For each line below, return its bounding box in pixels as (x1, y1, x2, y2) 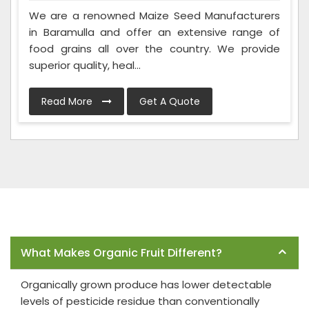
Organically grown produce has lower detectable (21, 277, 272, 292)
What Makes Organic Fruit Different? (21, 245, 222, 261)
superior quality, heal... (29, 58, 141, 73)
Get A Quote (139, 94, 200, 109)
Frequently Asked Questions (10, 223, 144, 237)
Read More (41, 94, 95, 109)
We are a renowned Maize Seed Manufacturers (29, 8, 280, 23)
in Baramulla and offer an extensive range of (29, 25, 280, 40)
